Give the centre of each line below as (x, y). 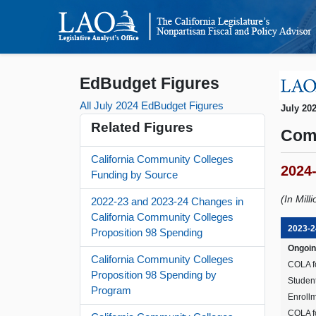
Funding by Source (135, 175)
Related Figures (142, 127)
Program (111, 290)
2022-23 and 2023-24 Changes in (168, 201)
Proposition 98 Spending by (154, 275)
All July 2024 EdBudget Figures (152, 105)
